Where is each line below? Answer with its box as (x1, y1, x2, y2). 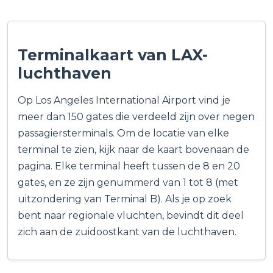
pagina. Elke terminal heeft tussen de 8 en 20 (18, 160, 240, 172)
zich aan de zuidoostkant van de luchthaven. (18, 226, 236, 238)
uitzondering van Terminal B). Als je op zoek (18, 193, 232, 205)
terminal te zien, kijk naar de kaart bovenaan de (18, 144, 249, 155)
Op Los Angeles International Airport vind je (18, 94, 230, 106)
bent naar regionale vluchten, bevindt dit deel (18, 210, 244, 221)
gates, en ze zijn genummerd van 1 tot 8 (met (18, 177, 238, 188)
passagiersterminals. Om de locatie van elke (18, 127, 229, 139)
